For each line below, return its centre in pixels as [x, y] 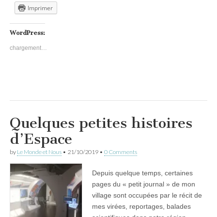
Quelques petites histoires [101, 123]
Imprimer [40, 8]
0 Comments [121, 152]
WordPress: [27, 32]
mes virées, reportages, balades [141, 206]
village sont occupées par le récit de [147, 195]
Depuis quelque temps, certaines [142, 173]
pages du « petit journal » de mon [144, 184]
